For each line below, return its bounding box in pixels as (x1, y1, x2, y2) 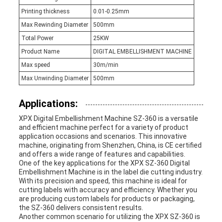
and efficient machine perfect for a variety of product (18, 123, 188, 132)
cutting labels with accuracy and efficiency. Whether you (18, 186, 197, 194)
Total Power (21, 35, 54, 42)
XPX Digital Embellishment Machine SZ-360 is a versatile (18, 114, 198, 123)
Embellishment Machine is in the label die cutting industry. (18, 168, 203, 176)
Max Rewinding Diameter (21, 21, 88, 29)
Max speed (21, 61, 50, 69)
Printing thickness (21, 8, 70, 15)
